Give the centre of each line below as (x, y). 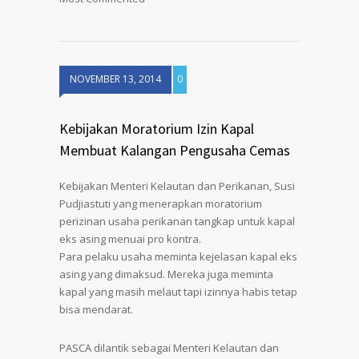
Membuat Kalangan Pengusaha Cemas (175, 150)
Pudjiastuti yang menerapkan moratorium (161, 204)
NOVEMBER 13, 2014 (115, 79)
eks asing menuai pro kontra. (130, 239)
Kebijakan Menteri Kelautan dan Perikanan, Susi (177, 186)
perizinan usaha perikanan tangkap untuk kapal (177, 221)
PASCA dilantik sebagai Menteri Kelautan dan (169, 348)
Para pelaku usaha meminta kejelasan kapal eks (178, 256)
